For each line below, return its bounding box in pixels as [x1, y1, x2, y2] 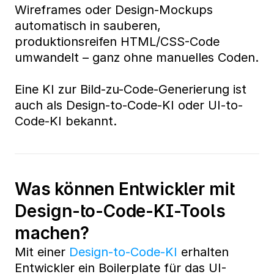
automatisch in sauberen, [15, 18, 161, 33]
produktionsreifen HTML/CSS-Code [15, 34, 220, 49]
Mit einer [15, 245, 69, 259]
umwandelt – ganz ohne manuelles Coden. [15, 50, 259, 65]
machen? [15, 223, 89, 243]
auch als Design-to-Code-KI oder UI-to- [15, 98, 243, 113]
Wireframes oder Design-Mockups [15, 2, 213, 17]
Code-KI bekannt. [15, 114, 117, 128]
